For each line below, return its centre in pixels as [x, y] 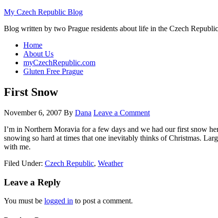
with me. [17, 146]
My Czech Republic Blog [43, 12]
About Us [38, 54]
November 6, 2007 [33, 112]
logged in [59, 201]
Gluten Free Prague [53, 71]
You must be [24, 201]
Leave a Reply [32, 182]
